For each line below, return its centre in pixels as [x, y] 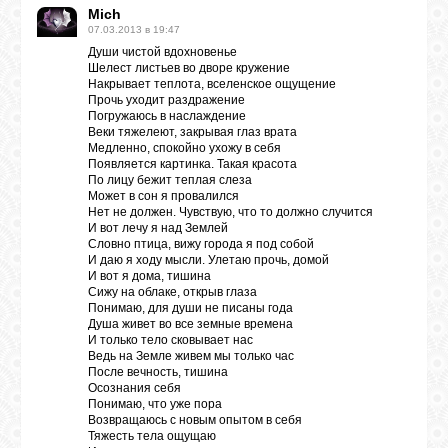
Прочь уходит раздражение [166, 100]
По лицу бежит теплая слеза [170, 180]
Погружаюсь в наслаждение [167, 116]
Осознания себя [134, 388]
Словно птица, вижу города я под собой [201, 244]
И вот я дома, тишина [149, 276]
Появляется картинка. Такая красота [192, 164]
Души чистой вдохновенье [162, 52]
